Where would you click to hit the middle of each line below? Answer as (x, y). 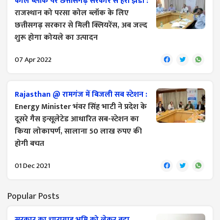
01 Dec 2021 (32, 166)
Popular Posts (33, 196)
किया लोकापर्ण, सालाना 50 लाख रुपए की (78, 131)
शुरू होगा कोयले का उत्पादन (56, 38)
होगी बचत (29, 144)
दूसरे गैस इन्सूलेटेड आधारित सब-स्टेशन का (77, 119)
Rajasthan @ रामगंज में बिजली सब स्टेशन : (81, 95)
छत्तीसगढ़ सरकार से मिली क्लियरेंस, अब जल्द (81, 25)
